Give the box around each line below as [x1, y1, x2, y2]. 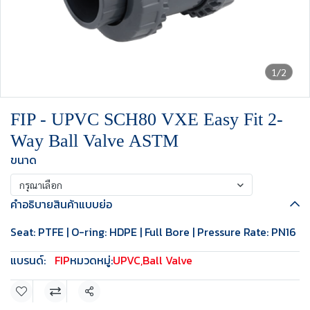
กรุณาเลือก [19, 179, 62, 191]
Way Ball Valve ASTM [10, 131, 179, 151]
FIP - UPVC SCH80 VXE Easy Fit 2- [10, 109, 283, 129]
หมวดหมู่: [70, 252, 113, 268]
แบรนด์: [10, 252, 46, 268]
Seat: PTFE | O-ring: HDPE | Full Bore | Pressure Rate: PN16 [10, 224, 296, 240]
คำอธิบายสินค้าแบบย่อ [10, 196, 112, 212]
